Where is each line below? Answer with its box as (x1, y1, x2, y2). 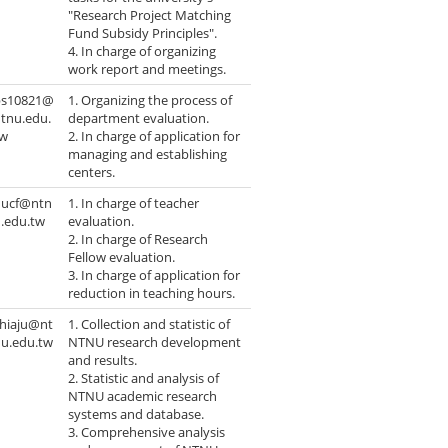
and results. (68, 351, 138, 370)
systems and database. (68, 405, 205, 424)
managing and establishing (68, 145, 228, 164)
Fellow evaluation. (68, 248, 176, 267)
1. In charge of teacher (68, 194, 200, 213)
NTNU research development (68, 333, 242, 352)
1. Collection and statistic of (68, 315, 231, 334)
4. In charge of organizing (68, 42, 217, 61)
